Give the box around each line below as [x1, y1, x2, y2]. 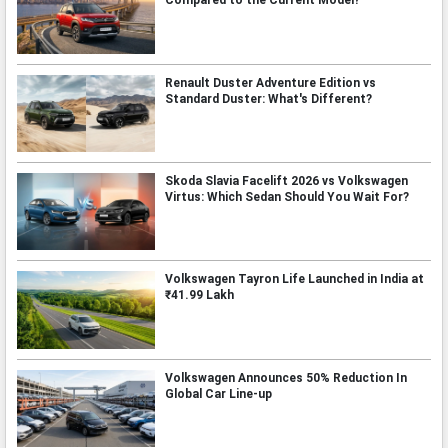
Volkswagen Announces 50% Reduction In [164, 370, 407, 385]
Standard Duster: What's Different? [164, 91, 372, 106]
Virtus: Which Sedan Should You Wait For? [164, 189, 409, 204]
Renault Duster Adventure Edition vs [164, 75, 376, 90]
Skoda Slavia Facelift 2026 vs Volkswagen [164, 173, 408, 188]
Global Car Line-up [164, 386, 272, 401]
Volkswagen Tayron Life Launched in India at [164, 272, 424, 287]
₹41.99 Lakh [164, 288, 234, 303]
